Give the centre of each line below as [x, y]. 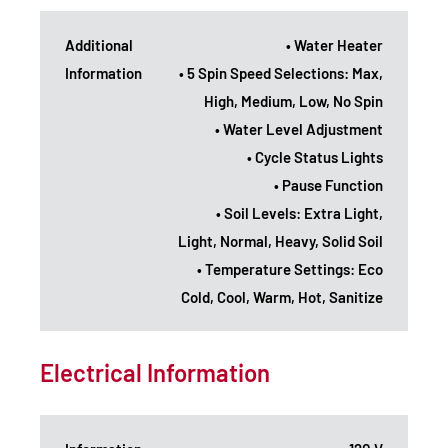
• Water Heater [334, 44]
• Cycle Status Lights [315, 156]
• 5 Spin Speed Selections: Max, [281, 72]
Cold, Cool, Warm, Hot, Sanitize [282, 296]
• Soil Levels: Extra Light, [299, 212]
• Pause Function [328, 184]
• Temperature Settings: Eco [290, 268]
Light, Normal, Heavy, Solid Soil [280, 240]
